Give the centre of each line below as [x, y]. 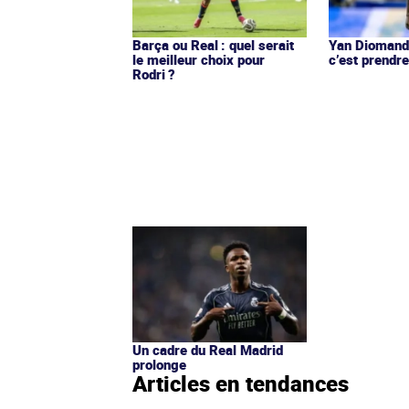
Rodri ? [154, 73]
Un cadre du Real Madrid [208, 349]
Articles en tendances [241, 383]
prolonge [159, 364]
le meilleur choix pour [199, 59]
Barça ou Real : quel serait [213, 44]
